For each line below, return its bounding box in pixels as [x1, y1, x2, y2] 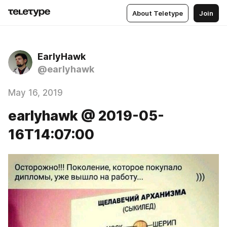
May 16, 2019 [8, 88, 63, 98]
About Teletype [132, 9, 183, 17]
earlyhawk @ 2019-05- [8, 107, 164, 124]
